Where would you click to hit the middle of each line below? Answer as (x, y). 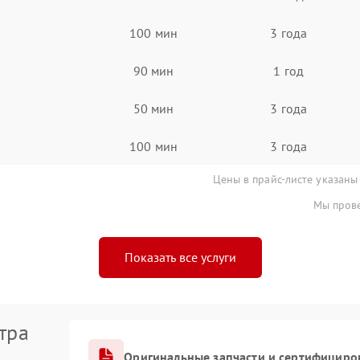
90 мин (153, 70)
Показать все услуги (180, 257)
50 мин (153, 108)
